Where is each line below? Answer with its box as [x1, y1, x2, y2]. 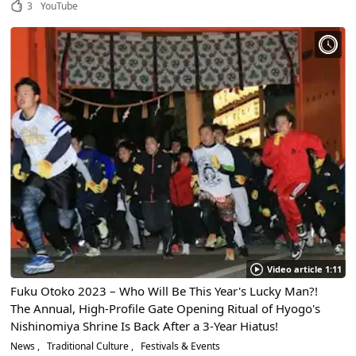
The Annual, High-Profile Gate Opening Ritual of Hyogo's [10, 300, 321, 317]
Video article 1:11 [266, 263, 342, 276]
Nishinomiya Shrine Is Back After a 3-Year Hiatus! [10, 318, 279, 335]
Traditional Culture [44, 339, 132, 354]
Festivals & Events [138, 339, 221, 354]
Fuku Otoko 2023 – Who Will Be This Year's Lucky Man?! [10, 283, 319, 300]
